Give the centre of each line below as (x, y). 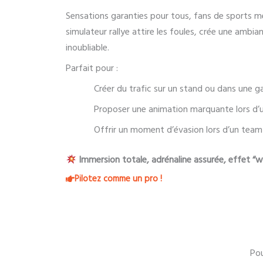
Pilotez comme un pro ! (118, 179)
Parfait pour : (92, 68)
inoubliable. (87, 48)
